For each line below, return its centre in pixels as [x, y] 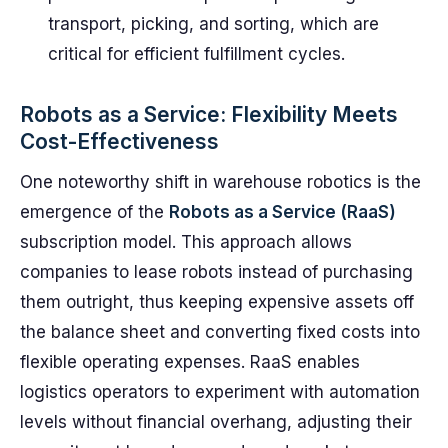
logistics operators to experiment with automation [220, 392]
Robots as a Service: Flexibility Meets [209, 114]
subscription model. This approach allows [186, 242]
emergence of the [94, 212]
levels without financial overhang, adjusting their [216, 422]
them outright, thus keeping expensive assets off [217, 302]
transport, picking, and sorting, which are [213, 24]
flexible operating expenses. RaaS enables [190, 362]
